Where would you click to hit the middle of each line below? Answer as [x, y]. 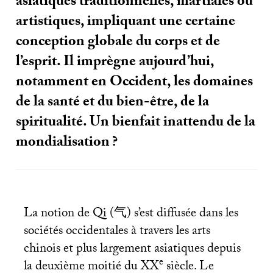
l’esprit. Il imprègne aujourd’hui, [115, 63]
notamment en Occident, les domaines [135, 83]
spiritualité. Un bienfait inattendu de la [136, 124]
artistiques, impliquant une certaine [126, 23]
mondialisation [63, 144]
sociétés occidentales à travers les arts [117, 232]
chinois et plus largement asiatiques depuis [132, 250]
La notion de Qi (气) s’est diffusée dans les [131, 215]
